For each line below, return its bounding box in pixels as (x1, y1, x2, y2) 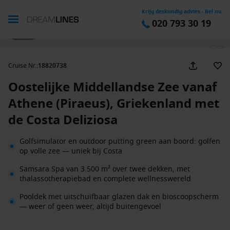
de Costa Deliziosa (8, 111, 118, 129)
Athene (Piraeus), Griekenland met (8, 94, 219, 113)
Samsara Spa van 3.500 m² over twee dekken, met (20, 164, 190, 175)
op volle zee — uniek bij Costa (20, 146, 122, 157)
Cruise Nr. (8, 61, 36, 70)
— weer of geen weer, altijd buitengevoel (20, 201, 161, 212)
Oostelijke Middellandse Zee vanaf (8, 78, 217, 97)
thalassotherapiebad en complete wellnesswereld (20, 174, 191, 184)
